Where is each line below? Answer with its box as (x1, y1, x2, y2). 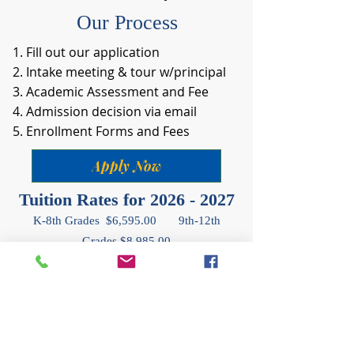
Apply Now (92, 156, 161, 175)
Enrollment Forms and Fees (26, 122, 190, 140)
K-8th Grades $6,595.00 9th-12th (32, 214, 220, 227)
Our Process (76, 11, 178, 34)
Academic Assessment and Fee (26, 83, 209, 100)
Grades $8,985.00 (82, 235, 171, 247)
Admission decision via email (26, 103, 197, 120)
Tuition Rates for (18, 190, 150, 209)
